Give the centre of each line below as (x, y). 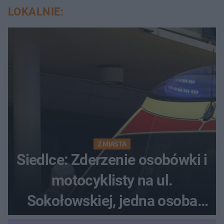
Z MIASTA (112, 144)
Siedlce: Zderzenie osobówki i (112, 159)
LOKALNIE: (36, 11)
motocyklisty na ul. (112, 180)
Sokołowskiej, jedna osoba (112, 200)
